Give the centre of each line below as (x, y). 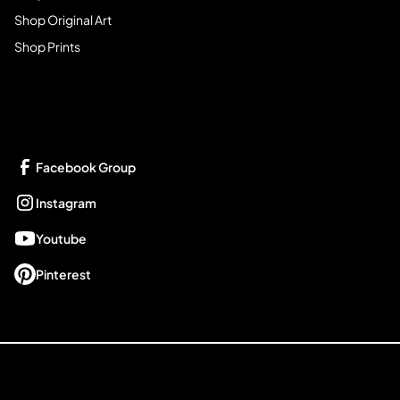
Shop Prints (47, 47)
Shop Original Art (63, 20)
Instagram (66, 203)
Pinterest (63, 275)
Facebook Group (86, 167)
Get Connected (90, 108)
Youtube (61, 239)
